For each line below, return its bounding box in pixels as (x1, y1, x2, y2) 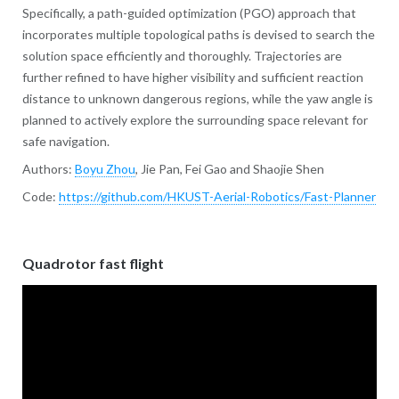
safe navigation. (21, 134, 110, 150)
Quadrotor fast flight (21, 255, 164, 273)
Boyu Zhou (74, 161, 135, 177)
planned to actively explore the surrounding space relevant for (21, 112, 368, 128)
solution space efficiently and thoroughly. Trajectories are (21, 48, 342, 64)
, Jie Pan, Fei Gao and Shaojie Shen (134, 161, 324, 177)
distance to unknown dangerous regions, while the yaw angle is (21, 91, 373, 107)
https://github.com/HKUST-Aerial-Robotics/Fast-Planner (58, 189, 376, 205)
